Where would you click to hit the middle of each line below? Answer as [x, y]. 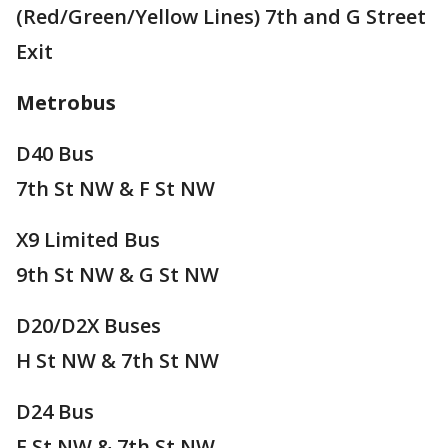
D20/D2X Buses [88, 325]
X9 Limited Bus [88, 239]
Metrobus [66, 102]
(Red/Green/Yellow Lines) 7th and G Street [221, 16]
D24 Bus [55, 411]
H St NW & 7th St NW [117, 360]
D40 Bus [55, 153]
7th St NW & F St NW [115, 188]
